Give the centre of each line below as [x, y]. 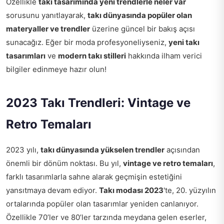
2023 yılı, [23, 149]
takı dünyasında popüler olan [140, 15]
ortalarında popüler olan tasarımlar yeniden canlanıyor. [102, 203]
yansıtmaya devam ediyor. [52, 190]
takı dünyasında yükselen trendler [102, 149]
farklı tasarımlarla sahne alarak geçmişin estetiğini [94, 176]
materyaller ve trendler [48, 28]
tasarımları [26, 55]
